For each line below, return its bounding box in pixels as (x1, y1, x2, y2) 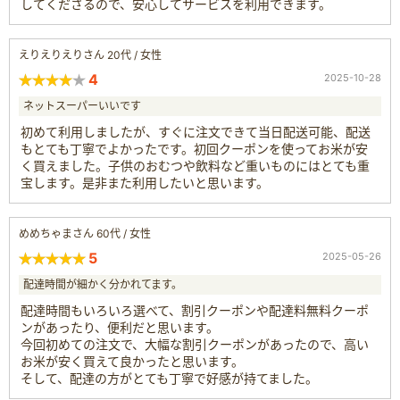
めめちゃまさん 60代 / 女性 (19, 227, 151, 241)
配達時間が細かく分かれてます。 (23, 278, 182, 292)
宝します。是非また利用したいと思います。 (21, 175, 269, 191)
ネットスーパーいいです (23, 99, 141, 113)
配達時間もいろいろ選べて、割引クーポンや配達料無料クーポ (21, 303, 369, 319)
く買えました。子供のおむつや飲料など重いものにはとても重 (21, 158, 370, 174)
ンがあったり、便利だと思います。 (21, 320, 219, 336)
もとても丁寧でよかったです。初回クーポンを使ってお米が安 (21, 141, 368, 157)
